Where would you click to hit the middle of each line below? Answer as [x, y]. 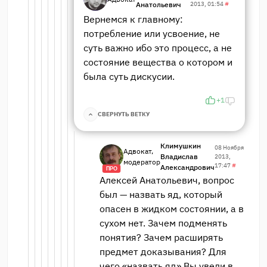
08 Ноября [229, 148]
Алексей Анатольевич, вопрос [167, 180]
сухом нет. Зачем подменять [163, 223]
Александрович [187, 167]
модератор [142, 162]
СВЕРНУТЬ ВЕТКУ [124, 114]
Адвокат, [138, 151]
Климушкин [181, 145]
